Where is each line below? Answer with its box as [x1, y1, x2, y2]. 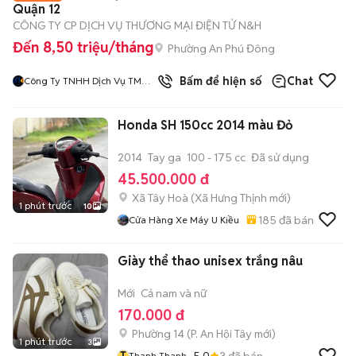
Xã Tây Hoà [132, 191, 188, 205]
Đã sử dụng [251, 150, 309, 164]
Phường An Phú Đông [168, 41, 275, 56]
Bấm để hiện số [173, 74, 261, 88]
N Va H [24, 89, 54, 101]
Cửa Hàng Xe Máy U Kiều [211, 214, 239, 226]
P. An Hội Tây [191, 327, 252, 341]
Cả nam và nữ [141, 286, 207, 300]
